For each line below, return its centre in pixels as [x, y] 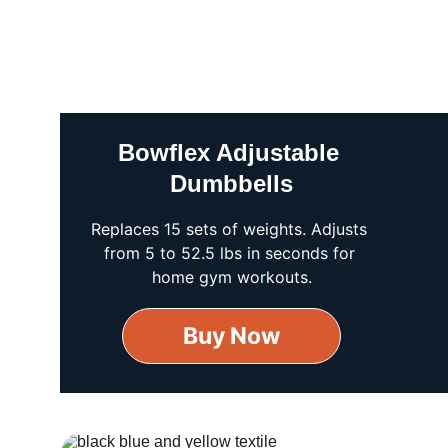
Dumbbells [232, 183]
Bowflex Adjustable [231, 152]
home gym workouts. [231, 277]
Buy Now [231, 336]
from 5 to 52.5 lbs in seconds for [231, 253]
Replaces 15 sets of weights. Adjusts [232, 229]
